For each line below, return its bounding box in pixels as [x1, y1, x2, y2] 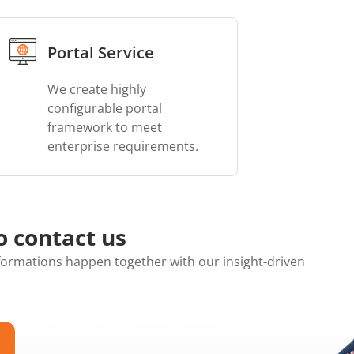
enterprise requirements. [47, 137, 198, 155]
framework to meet [47, 119, 162, 136]
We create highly [47, 81, 146, 98]
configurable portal [47, 100, 162, 117]
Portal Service [47, 42, 154, 63]
